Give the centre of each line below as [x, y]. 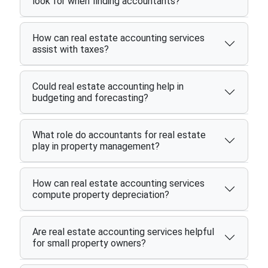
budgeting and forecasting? [90, 98]
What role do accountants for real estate [119, 135]
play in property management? [96, 146]
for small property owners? [89, 243]
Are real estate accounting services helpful [123, 232]
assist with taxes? [70, 49]
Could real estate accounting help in [108, 86]
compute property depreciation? [100, 194]
